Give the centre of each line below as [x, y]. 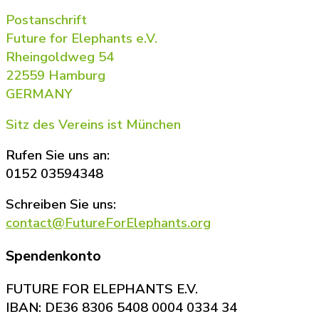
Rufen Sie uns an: [58, 155]
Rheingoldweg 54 [60, 57]
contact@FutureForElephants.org [108, 223]
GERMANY [39, 94]
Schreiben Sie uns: [61, 204]
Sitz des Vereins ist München [93, 124]
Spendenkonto [53, 256]
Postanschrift [46, 20]
